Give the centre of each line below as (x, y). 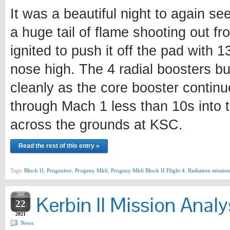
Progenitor (59, 170)
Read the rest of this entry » (59, 146)
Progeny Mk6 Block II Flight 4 (148, 170)
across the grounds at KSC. (97, 124)
